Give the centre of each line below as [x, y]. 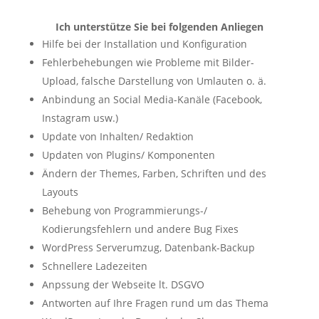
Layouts [60, 192]
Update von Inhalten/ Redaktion [117, 136]
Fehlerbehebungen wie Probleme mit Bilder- [148, 62]
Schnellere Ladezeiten [94, 266]
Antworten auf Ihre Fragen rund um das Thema [155, 303]
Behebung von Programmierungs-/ [124, 210]
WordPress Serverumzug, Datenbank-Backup [148, 247]
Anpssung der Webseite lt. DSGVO [123, 284]
